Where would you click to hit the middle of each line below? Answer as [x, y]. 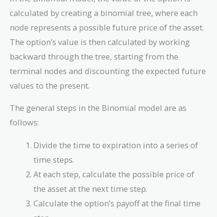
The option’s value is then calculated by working [100, 42]
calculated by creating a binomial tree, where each [104, 13]
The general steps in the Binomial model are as [98, 108]
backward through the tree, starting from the [94, 56]
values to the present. [50, 85]
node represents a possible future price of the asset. [107, 27]
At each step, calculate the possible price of [114, 174]
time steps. [54, 159]
